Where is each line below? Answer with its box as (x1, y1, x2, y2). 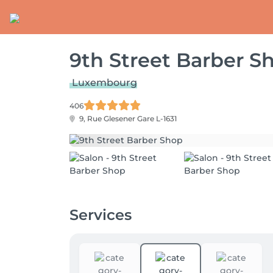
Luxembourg (72, 77, 137, 88)
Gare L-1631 (137, 114, 177, 123)
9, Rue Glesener (77, 114, 137, 123)
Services (69, 206, 132, 224)
